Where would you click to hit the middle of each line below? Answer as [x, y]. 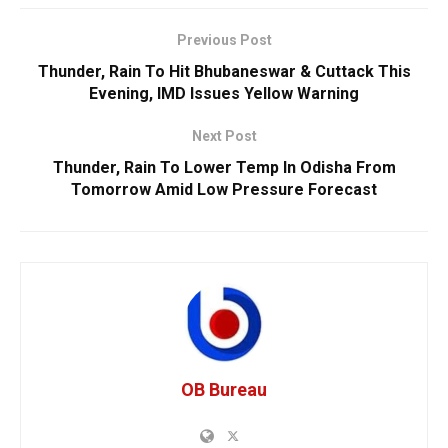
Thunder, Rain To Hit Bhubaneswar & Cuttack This [224, 71]
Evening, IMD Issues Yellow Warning [224, 93]
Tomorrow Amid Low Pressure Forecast [224, 189]
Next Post [224, 135]
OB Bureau [224, 389]
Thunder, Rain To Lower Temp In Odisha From [224, 167]
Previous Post [224, 39]
